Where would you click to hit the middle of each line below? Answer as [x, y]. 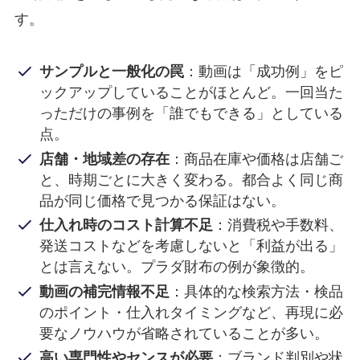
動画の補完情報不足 [105, 291]
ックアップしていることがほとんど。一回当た [192, 93]
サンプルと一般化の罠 [112, 72]
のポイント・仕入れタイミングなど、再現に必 [192, 312]
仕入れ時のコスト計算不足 [127, 225]
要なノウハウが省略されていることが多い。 [184, 333]
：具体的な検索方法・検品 [257, 291]
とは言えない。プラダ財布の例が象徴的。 [177, 267]
